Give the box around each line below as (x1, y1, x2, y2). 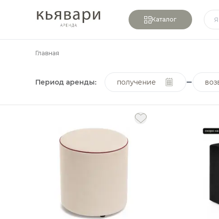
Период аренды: (35, 77, 96, 87)
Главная (35, 49, 59, 57)
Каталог (151, 16, 176, 23)
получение (116, 77, 156, 87)
